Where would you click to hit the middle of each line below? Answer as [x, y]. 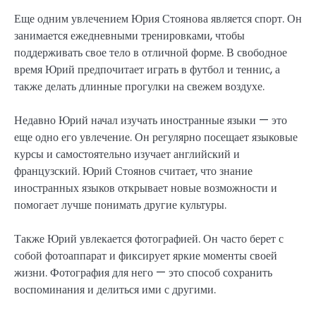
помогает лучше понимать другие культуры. [120, 205]
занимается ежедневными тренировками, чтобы [129, 35]
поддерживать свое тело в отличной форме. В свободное [151, 52]
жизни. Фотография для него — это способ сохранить [143, 272]
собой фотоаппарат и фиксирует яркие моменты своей [146, 255]
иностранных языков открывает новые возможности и [146, 188]
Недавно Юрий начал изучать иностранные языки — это [151, 120]
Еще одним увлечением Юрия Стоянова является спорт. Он [158, 18]
